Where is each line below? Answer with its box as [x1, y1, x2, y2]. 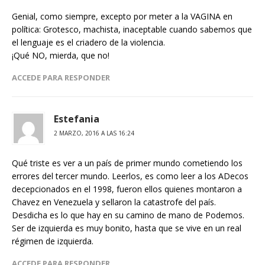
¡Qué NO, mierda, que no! [12, 50, 109, 62]
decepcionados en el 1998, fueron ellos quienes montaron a [12, 183, 242, 195]
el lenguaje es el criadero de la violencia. [12, 37, 165, 49]
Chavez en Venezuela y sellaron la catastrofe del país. [12, 196, 216, 208]
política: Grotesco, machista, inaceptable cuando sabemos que [12, 24, 252, 35]
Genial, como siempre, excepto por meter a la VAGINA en [12, 11, 232, 22]
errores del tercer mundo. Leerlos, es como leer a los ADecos [12, 170, 248, 182]
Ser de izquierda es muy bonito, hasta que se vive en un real [12, 222, 241, 234]
